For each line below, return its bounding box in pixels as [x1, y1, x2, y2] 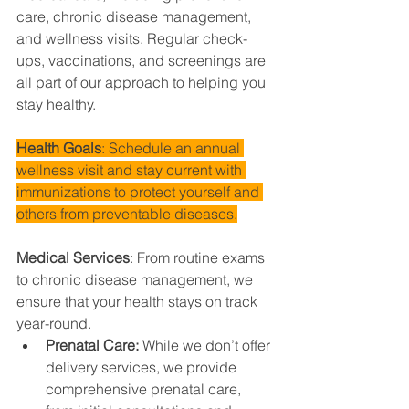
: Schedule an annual [101, 138, 244, 157]
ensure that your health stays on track [16, 291, 261, 310]
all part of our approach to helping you [16, 72, 269, 91]
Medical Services [16, 247, 130, 267]
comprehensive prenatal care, [46, 379, 245, 398]
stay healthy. [16, 94, 96, 113]
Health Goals [16, 138, 101, 157]
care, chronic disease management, [16, 6, 255, 26]
